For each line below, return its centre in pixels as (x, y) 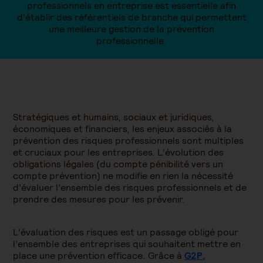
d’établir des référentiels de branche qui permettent (131, 17)
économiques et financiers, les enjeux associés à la (122, 129)
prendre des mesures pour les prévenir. (100, 199)
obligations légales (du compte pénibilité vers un (118, 164)
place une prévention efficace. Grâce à (99, 256)
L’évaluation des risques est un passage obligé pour (126, 232)
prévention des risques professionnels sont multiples (128, 141)
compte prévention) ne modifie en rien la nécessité (123, 176)
